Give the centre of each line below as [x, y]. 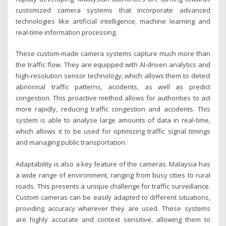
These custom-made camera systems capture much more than [113, 54]
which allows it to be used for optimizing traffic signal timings [113, 131]
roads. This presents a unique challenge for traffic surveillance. [113, 186]
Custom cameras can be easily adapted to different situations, [113, 197]
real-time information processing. [67, 33]
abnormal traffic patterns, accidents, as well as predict [113, 87]
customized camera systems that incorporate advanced [113, 10]
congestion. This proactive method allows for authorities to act [113, 98]
